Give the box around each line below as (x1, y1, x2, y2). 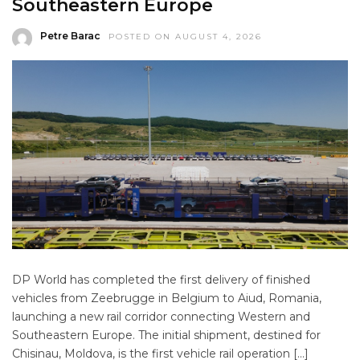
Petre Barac (40, 30, 100, 43)
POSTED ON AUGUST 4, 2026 (108, 31, 262, 43)
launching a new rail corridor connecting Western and (12, 309, 310, 324)
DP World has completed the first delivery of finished (12, 272, 310, 287)
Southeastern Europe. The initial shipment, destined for (12, 328, 321, 342)
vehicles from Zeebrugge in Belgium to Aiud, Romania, (12, 291, 321, 305)
